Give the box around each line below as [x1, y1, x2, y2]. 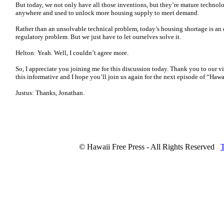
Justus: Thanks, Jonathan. [15, 89, 84, 96]
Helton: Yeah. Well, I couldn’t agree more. [15, 49, 130, 56]
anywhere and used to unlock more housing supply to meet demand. [15, 9, 200, 16]
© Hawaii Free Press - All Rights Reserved [79, 142, 214, 151]
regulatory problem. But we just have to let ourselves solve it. [15, 33, 184, 40]
